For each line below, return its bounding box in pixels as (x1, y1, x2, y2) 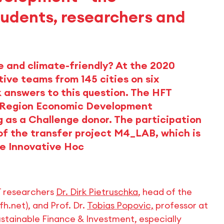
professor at (153, 199, 208, 211)
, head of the (138, 186, 192, 198)
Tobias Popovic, (87, 199, 153, 211)
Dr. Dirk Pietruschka (56, 186, 138, 198)
